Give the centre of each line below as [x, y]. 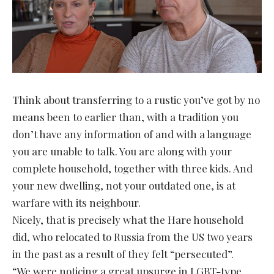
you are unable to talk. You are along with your [122, 151]
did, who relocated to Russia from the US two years [132, 236]
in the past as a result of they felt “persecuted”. [123, 254]
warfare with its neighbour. [76, 202]
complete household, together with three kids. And [132, 168]
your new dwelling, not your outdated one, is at [124, 185]
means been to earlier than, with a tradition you [125, 117]
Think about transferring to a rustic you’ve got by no [136, 99]
